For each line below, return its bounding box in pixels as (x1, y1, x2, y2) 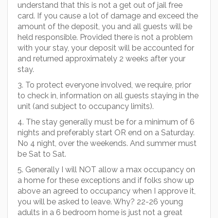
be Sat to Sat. (18, 149, 66, 159)
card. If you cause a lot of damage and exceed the (18, 11, 198, 20)
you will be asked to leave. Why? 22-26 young (18, 197, 183, 206)
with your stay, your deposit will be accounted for (18, 43, 194, 53)
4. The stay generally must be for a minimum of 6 (18, 117, 195, 127)
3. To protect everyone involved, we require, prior (18, 80, 191, 90)
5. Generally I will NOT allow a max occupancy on (18, 165, 195, 174)
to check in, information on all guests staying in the (18, 91, 199, 100)
